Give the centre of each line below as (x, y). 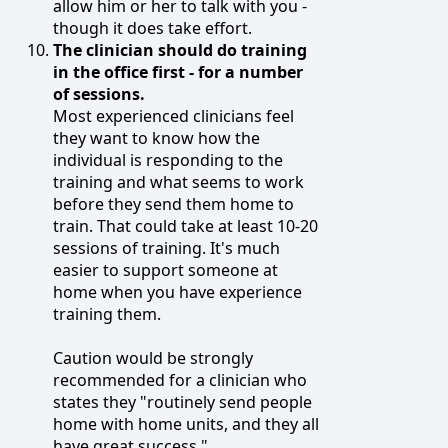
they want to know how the (156, 137)
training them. (107, 313)
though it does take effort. (152, 27)
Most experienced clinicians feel (173, 115)
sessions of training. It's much (166, 247)
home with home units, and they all (186, 423)
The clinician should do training (180, 49)
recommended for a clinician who (180, 379)
